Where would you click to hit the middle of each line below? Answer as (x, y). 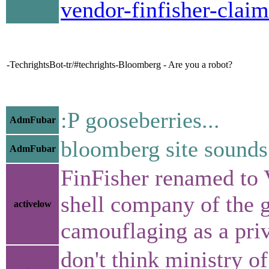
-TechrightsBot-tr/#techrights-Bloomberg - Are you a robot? (119, 64)
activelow (32, 204)
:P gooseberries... (140, 120)
